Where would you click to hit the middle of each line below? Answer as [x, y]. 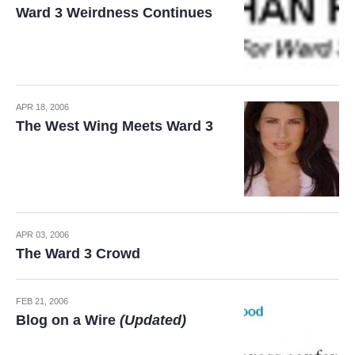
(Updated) [153, 321]
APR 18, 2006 [42, 107]
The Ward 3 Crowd [78, 254]
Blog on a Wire [68, 321]
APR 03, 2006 [42, 235]
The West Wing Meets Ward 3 [115, 126]
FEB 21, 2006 [42, 302]
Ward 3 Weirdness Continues [114, 13]
